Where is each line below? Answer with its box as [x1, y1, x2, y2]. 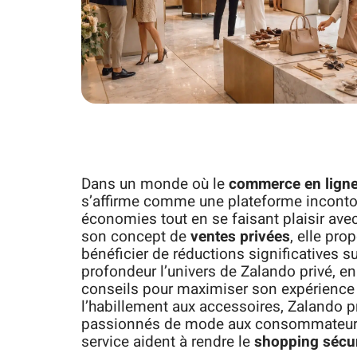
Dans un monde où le [81, 173, 229, 195]
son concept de [81, 226, 190, 248]
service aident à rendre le [81, 331, 254, 353]
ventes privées [190, 226, 290, 248]
